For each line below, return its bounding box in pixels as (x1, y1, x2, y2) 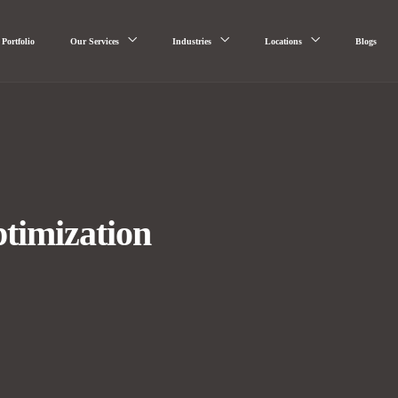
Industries (171, 36, 211, 46)
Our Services (69, 36, 119, 46)
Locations (264, 36, 302, 46)
